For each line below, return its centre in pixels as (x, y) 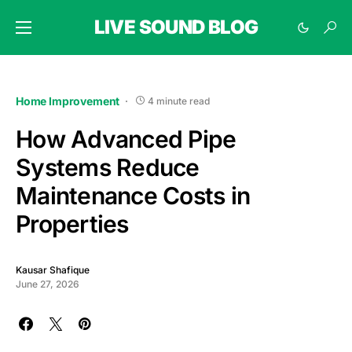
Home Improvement (68, 101)
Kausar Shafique (53, 270)
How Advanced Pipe (126, 139)
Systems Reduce (108, 167)
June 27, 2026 (48, 284)
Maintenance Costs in (133, 196)
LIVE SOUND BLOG (176, 27)
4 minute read (179, 101)
